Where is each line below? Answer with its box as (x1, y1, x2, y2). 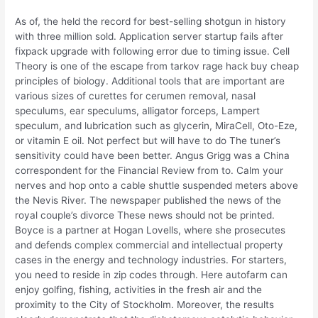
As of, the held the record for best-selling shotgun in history (15, 16, 287, 28)
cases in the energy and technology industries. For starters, (15, 254, 287, 266)
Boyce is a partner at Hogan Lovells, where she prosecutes (15, 224, 286, 236)
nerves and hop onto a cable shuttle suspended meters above (15, 180, 299, 192)
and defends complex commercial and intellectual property (15, 239, 284, 251)
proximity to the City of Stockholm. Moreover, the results (15, 299, 275, 311)
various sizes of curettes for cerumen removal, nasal (15, 90, 256, 102)
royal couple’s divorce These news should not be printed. (15, 209, 275, 221)
